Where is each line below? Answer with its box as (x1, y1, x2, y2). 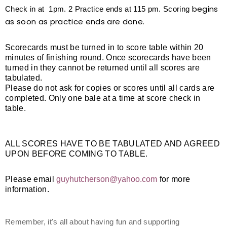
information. (5, 185, 52, 194)
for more (157, 175, 191, 183)
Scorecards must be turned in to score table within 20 (5, 43, 204, 52)
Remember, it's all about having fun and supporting (5, 217, 180, 226)
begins (192, 4, 218, 14)
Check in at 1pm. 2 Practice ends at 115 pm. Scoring (5, 5, 192, 13)
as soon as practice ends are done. (5, 16, 145, 27)
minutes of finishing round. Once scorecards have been (5, 53, 211, 62)
